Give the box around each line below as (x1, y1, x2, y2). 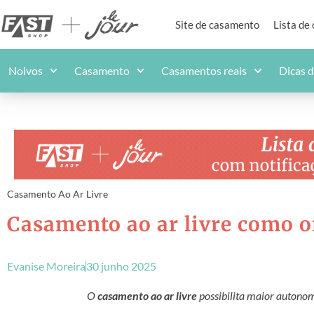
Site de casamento (175, 18, 260, 31)
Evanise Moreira (7, 259, 86, 273)
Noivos (8, 64, 43, 77)
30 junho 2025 (86, 259, 156, 273)
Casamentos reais (161, 64, 247, 77)
